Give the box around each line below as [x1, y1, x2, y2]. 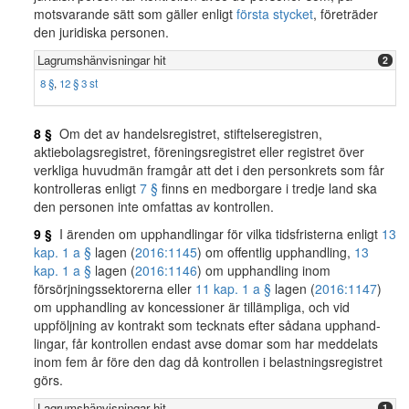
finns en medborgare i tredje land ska [158, 179, 377, 197]
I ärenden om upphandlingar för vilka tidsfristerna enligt [52, 225, 382, 243]
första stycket [236, 5, 313, 23]
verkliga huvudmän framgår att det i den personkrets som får [34, 161, 384, 179]
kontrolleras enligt [34, 179, 140, 197]
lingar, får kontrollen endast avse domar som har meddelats [34, 334, 378, 352]
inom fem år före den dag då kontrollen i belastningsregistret [34, 352, 383, 371]
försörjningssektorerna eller [34, 279, 195, 298]
